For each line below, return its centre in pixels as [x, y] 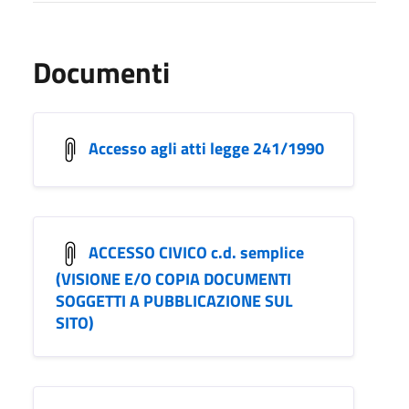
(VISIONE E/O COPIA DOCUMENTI [173, 278]
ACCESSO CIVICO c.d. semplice [196, 252]
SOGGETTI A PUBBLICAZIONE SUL [174, 300]
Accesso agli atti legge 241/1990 [206, 148]
